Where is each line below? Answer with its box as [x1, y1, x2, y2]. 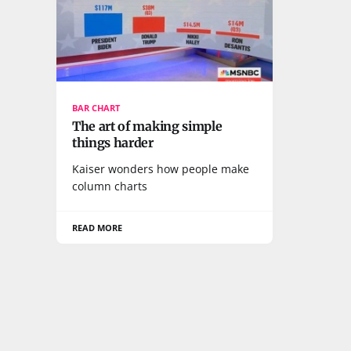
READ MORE [72, 221, 123, 233]
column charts [72, 178, 147, 194]
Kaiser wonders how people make [72, 161, 249, 176]
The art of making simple [72, 118, 223, 134]
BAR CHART [72, 101, 121, 114]
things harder [72, 134, 154, 150]
